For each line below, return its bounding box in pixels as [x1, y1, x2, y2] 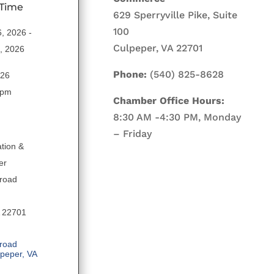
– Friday [113, 127, 152, 139]
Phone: [113, 68, 147, 80]
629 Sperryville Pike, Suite [113, 9, 238, 21]
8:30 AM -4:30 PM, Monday [113, 111, 242, 123]
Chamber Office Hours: [113, 94, 225, 106]
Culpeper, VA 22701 [113, 42, 203, 54]
